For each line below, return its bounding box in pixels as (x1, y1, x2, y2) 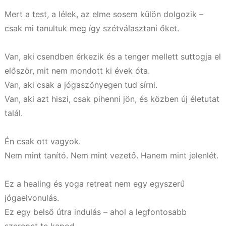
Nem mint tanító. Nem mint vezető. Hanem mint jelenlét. (5, 150, 218, 160)
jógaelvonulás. (5, 192, 59, 203)
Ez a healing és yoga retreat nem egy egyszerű (5, 178, 185, 189)
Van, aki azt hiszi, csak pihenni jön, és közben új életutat (5, 93, 219, 104)
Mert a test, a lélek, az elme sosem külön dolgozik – (5, 9, 203, 19)
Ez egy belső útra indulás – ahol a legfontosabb (5, 206, 187, 217)
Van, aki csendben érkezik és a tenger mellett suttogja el (5, 51, 221, 62)
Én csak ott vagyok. (5, 136, 81, 146)
